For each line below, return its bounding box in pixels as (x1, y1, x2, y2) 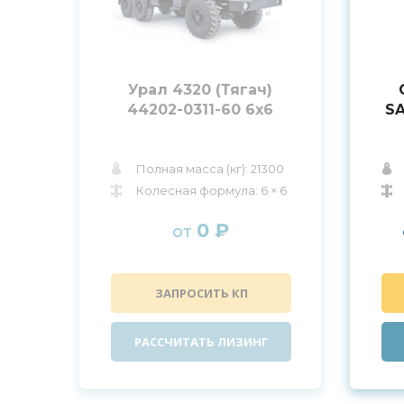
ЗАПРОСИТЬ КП (154, 285, 248, 301)
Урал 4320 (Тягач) (128, 81, 272, 98)
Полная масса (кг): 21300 (136, 161, 284, 176)
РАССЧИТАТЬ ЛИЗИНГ (133, 334, 269, 350)
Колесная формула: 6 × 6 (136, 183, 287, 197)
